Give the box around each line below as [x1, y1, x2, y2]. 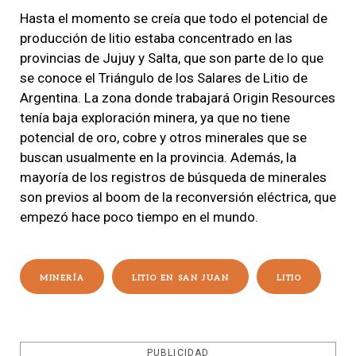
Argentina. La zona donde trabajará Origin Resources [20, 89, 335, 106]
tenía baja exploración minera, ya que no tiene [20, 109, 290, 126]
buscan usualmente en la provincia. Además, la [20, 149, 296, 165]
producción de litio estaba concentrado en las [20, 29, 292, 46]
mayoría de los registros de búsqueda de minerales [20, 168, 327, 185]
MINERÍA [40, 273, 85, 283]
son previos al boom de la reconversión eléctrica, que [20, 188, 336, 205]
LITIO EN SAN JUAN [132, 273, 230, 283]
